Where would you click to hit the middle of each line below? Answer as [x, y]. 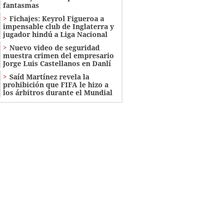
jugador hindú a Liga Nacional [55, 35]
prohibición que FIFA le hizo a [55, 85]
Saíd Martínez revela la [49, 77]
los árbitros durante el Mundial [57, 93]
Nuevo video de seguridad [54, 48]
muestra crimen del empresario [58, 56]
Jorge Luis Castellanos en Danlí [57, 64]
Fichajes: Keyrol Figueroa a [56, 19]
